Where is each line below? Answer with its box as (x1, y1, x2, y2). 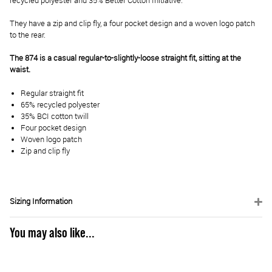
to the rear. (10, 30, 46, 41)
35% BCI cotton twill (21, 110, 89, 121)
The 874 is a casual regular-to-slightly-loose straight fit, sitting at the (10, 53, 241, 64)
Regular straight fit (21, 87, 84, 98)
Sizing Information (10, 195, 72, 206)
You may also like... (10, 226, 95, 240)
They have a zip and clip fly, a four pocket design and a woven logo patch (10, 18, 255, 29)
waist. (10, 64, 30, 75)
